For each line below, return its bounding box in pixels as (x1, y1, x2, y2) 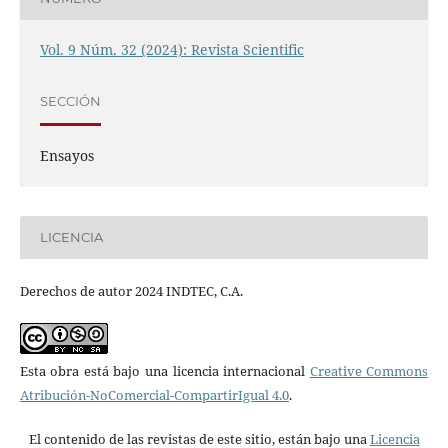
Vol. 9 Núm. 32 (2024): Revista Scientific (39, 39, 304, 59)
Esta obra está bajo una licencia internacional (19, 361, 310, 380)
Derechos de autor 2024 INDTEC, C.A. (19, 281, 243, 300)
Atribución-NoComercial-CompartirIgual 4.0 (19, 385, 289, 404)
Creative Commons (309, 361, 429, 380)
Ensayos (39, 145, 94, 165)
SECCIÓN (39, 93, 101, 110)
